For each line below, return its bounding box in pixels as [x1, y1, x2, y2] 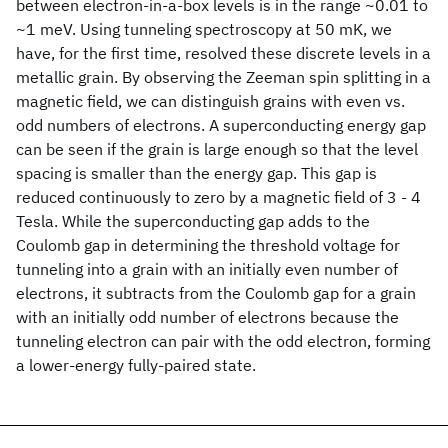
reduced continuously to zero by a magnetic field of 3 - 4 [16, 187, 421, 207]
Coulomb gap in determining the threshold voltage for [16, 235, 400, 255]
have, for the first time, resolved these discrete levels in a [16, 43, 431, 63]
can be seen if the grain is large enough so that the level [16, 139, 418, 159]
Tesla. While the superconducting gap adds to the [16, 211, 370, 231]
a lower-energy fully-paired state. [16, 355, 256, 375]
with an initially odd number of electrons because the [16, 307, 399, 327]
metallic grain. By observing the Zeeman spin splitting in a [16, 67, 431, 87]
